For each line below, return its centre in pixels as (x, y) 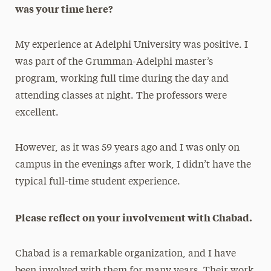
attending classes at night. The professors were (121, 96)
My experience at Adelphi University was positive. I (131, 45)
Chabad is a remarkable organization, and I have (125, 254)
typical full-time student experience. (97, 182)
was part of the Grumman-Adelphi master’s (114, 62)
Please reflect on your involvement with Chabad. (133, 217)
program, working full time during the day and (122, 79)
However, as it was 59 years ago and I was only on (127, 148)
